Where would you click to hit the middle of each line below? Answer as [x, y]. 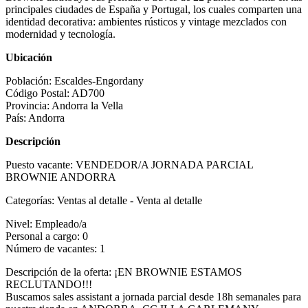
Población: [29, 80]
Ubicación [29, 57]
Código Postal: [37, 93]
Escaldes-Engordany [99, 80]
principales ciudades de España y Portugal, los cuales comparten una [154, 9]
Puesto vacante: [41, 164]
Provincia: [27, 105]
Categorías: [31, 200]
